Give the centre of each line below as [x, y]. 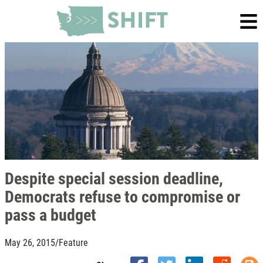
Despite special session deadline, [114, 178]
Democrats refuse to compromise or [122, 196]
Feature [73, 242]
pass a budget [50, 214]
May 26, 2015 [30, 242]
